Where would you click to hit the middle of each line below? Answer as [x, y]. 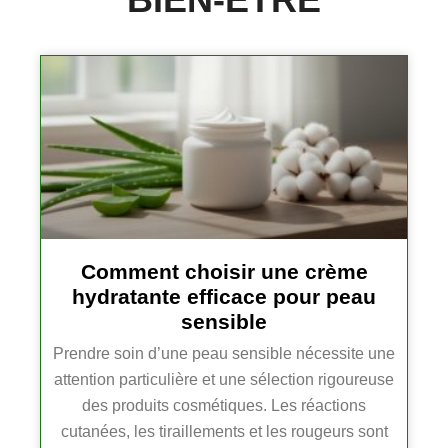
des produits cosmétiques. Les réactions [224, 406]
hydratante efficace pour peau [224, 297]
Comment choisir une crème [224, 272]
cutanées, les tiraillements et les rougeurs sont [224, 432]
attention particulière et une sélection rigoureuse [224, 380]
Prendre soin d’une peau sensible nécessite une [224, 354]
